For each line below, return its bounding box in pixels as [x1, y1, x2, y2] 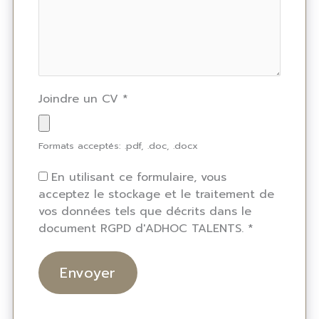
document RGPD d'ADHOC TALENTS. [38, 220, 248, 238]
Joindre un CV [38, 90, 122, 108]
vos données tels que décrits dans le [38, 203, 251, 221]
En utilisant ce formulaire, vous [51, 169, 226, 187]
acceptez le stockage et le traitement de [38, 186, 274, 204]
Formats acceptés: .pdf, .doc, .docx [38, 139, 198, 153]
